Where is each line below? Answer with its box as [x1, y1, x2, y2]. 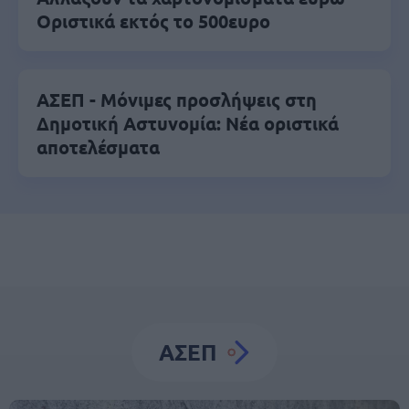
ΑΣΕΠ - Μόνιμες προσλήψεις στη [37, 88, 317, 111]
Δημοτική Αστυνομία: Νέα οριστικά [37, 111, 339, 135]
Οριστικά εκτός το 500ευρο [37, 9, 270, 33]
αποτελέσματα [37, 135, 160, 159]
